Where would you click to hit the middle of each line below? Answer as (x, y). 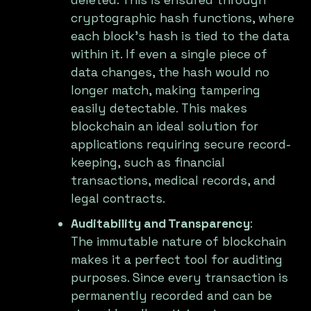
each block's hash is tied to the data (180, 36)
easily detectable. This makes (159, 109)
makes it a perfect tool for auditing (177, 260)
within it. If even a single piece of (169, 54)
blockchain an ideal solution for (165, 127)
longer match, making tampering (166, 91)
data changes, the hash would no (170, 73)
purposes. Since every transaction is (180, 278)
